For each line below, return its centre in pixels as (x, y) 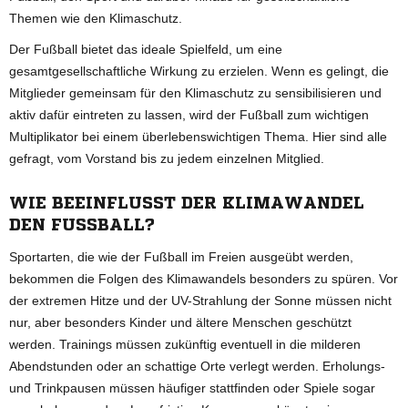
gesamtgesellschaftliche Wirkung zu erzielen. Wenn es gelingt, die (199, 71)
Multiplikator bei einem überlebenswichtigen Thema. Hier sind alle (198, 136)
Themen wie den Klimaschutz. (96, 18)
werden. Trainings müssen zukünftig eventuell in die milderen (185, 344)
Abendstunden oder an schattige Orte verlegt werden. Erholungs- (197, 366)
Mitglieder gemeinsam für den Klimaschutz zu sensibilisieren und (195, 92)
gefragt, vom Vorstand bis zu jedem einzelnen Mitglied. (167, 158)
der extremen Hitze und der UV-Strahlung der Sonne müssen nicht (200, 300)
